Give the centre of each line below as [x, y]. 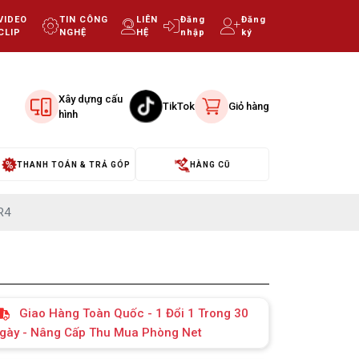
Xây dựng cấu [91, 99]
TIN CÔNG [84, 19]
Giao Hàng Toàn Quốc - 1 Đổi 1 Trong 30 [133, 314]
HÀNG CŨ [210, 164]
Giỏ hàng [249, 107]
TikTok [179, 107]
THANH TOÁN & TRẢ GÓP [74, 164]
